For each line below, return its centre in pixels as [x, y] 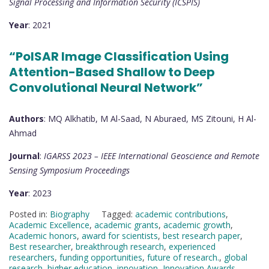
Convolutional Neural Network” [106, 88]
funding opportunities [101, 257]
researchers [32, 257]
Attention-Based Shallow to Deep [112, 72]
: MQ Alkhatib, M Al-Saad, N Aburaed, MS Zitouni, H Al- [150, 118]
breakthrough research [120, 246]
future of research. [183, 257]
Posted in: [29, 214]
